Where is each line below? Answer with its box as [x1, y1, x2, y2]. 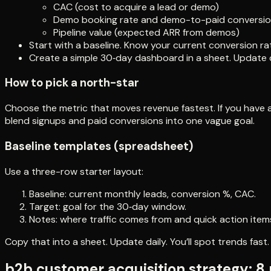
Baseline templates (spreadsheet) [5, 138, 193, 154]
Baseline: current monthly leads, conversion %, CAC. [29, 187, 256, 200]
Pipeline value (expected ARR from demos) [53, 25, 240, 39]
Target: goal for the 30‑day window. [29, 200, 186, 213]
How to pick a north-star [5, 75, 139, 91]
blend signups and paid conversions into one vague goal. [5, 114, 255, 128]
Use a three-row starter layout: [5, 165, 143, 178]
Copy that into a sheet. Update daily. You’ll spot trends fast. [5, 235, 269, 248]
